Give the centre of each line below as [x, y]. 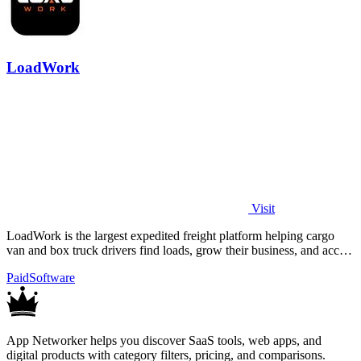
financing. [32, 264]
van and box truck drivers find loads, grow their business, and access [180, 250]
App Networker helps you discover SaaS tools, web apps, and [164, 340]
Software [52, 277]
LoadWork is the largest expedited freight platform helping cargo [170, 235]
